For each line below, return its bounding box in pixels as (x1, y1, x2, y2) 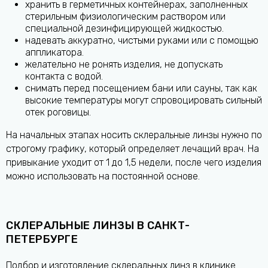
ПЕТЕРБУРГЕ (6, 233, 78, 246)
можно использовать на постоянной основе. (6, 170, 200, 182)
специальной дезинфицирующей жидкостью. (25, 23, 224, 35)
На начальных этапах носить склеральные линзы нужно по (6, 129, 262, 141)
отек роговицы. (25, 106, 91, 118)
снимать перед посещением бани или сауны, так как (25, 83, 257, 95)
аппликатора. (25, 47, 84, 59)
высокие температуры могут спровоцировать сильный (25, 95, 262, 106)
